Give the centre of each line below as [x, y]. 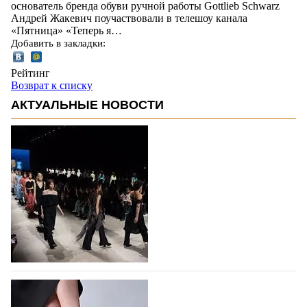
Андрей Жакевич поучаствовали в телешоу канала [129, 18]
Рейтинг [30, 73]
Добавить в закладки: [58, 43]
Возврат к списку [52, 85]
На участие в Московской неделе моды [140, 287]
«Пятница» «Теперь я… [66, 30]
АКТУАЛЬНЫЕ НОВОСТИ [87, 105]
